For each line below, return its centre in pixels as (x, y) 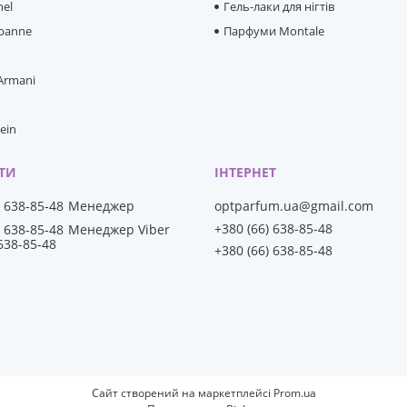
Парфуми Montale (274, 31)
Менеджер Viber (119, 230)
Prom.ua (294, 393)
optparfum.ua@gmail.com (294, 206)
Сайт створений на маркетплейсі (182, 393)
